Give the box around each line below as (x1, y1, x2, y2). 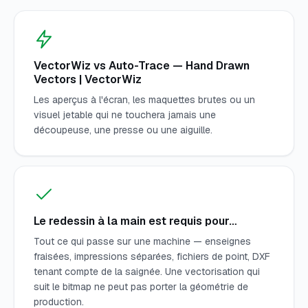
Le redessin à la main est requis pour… (34, 214, 237, 229)
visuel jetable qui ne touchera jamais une (34, 109, 216, 122)
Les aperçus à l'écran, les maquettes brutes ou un (34, 93, 255, 107)
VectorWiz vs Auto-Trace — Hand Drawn (34, 58, 250, 74)
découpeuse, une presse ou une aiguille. (34, 124, 212, 137)
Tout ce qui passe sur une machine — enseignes (34, 235, 251, 248)
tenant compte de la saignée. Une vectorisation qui (34, 265, 260, 278)
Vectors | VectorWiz (34, 72, 142, 87)
